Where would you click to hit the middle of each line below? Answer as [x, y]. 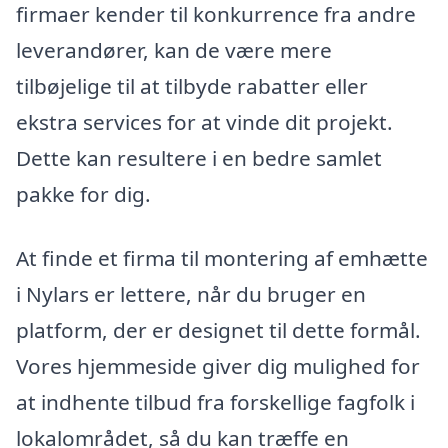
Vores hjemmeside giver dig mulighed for [218, 365]
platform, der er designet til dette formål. [218, 329]
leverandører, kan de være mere [174, 50]
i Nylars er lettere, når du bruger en [191, 293]
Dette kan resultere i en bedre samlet [199, 158]
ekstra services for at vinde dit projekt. [204, 122]
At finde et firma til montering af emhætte [222, 257]
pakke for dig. [83, 194]
